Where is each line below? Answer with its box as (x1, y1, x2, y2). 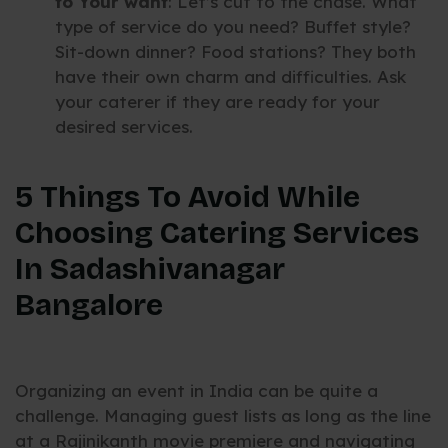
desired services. (55, 116, 193, 138)
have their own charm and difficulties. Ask (55, 66, 406, 88)
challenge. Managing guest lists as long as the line (15, 405, 431, 427)
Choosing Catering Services (15, 214, 419, 251)
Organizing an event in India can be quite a (15, 380, 378, 402)
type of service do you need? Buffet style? (55, 16, 411, 38)
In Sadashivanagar (15, 250, 285, 287)
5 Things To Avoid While (15, 178, 360, 215)
